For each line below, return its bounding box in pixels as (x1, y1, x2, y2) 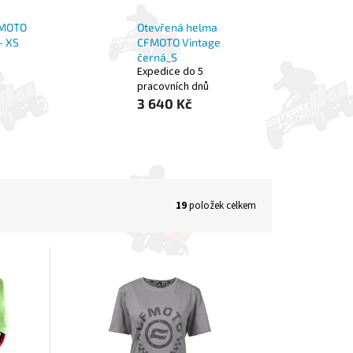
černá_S (136, 50, 177, 65)
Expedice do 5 (136, 64, 203, 80)
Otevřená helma (136, 20, 217, 35)
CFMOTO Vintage (136, 35, 221, 50)
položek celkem (187, 198, 256, 213)
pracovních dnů (136, 79, 209, 95)
